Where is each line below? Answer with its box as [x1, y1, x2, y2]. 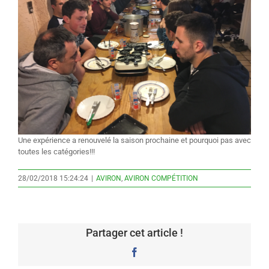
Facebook [139, 246, 176, 256]
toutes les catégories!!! [18, 147, 95, 156]
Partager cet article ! [86, 226, 183, 239]
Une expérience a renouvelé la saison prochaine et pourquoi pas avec [18, 135, 251, 145]
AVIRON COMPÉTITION [124, 174, 198, 183]
